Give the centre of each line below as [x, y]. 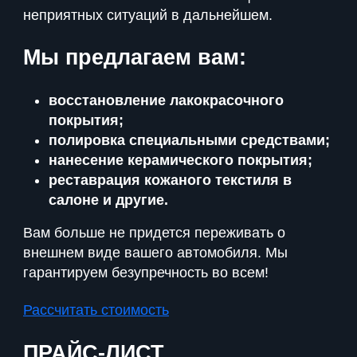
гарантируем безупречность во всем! [146, 272]
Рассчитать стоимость [96, 310]
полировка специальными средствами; [189, 140]
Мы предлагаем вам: [135, 58]
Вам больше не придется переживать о [154, 232]
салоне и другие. [108, 200]
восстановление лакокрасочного [166, 100]
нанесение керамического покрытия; [180, 160]
